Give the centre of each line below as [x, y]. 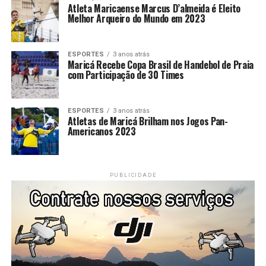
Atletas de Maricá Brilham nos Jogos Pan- [148, 121]
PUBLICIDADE [133, 175]
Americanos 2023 [102, 131]
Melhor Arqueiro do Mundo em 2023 [136, 18]
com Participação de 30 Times [126, 75]
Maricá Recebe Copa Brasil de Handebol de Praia [160, 64]
